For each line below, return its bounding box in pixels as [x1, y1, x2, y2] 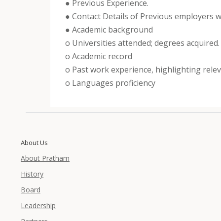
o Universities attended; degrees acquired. [65, 37, 220, 48]
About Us [21, 138, 48, 147]
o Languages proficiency [65, 77, 155, 88]
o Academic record [65, 50, 132, 62]
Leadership [21, 200, 56, 210]
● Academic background [65, 24, 153, 35]
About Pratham [21, 153, 70, 163]
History [21, 169, 43, 179]
